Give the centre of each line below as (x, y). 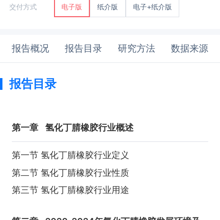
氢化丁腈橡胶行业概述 (90, 128)
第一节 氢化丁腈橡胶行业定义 (70, 155)
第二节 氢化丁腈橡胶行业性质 (70, 172)
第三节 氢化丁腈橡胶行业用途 (70, 190)
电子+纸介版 (152, 7)
